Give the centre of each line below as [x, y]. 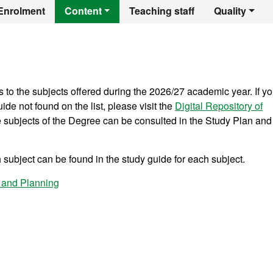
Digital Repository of [219, 106]
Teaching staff [162, 11]
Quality [230, 11]
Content [83, 11]
